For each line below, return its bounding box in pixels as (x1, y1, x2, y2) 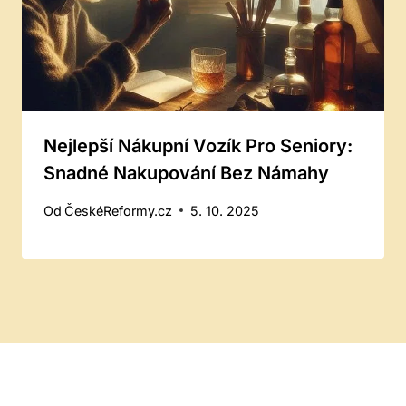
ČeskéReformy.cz (64, 202, 173, 218)
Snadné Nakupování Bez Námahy (43, 162, 329, 185)
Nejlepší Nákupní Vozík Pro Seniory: (43, 135, 353, 158)
